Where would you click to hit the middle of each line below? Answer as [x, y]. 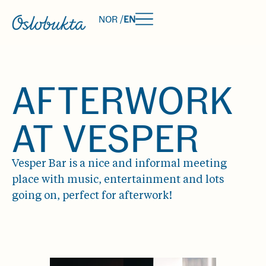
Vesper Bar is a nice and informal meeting [119, 164]
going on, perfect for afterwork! [92, 196]
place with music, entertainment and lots [118, 180]
